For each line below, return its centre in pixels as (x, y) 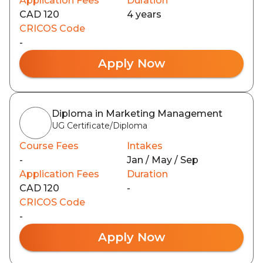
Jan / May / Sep (163, 160)
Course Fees (49, 146)
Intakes (145, 146)
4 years (144, 14)
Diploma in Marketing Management (137, 114)
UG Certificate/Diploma (100, 126)
